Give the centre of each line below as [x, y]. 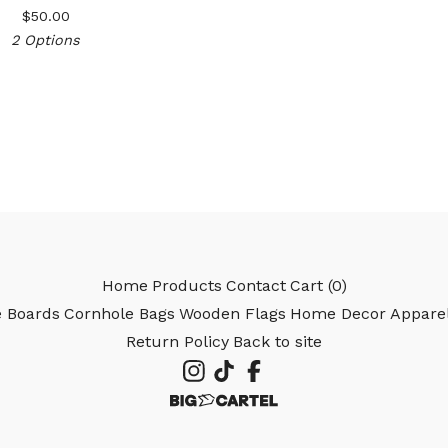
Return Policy [177, 341]
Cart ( [310, 285]
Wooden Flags [232, 313]
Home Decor [338, 313]
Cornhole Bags [119, 313]
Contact [255, 285]
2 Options [45, 40]
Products [186, 285]
